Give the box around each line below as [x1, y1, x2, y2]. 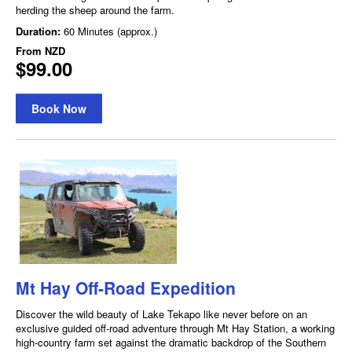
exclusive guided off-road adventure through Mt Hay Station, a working [16, 320, 335, 335]
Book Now [31, 100, 86, 116]
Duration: [16, 23, 64, 38]
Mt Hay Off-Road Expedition [16, 275, 236, 299]
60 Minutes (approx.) [64, 23, 157, 38]
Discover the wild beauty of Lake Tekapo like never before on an [16, 306, 307, 321]
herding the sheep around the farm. [16, 2, 174, 17]
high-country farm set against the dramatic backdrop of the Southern [16, 334, 326, 350]
